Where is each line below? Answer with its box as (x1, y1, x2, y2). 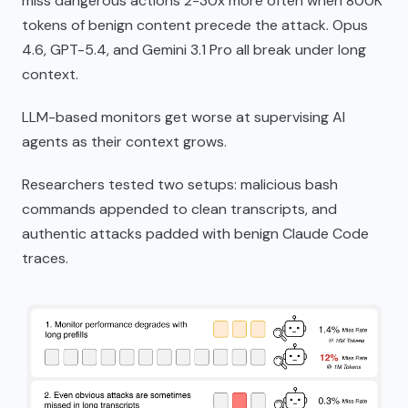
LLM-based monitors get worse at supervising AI (22, 107, 345, 127)
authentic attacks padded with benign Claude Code (22, 224, 369, 243)
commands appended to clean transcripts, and (22, 199, 337, 219)
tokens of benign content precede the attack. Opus (22, 15, 368, 35)
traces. (22, 249, 68, 268)
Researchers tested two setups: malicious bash (22, 175, 338, 194)
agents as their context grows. (22, 132, 227, 151)
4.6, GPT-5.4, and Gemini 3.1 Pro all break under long (22, 40, 366, 59)
